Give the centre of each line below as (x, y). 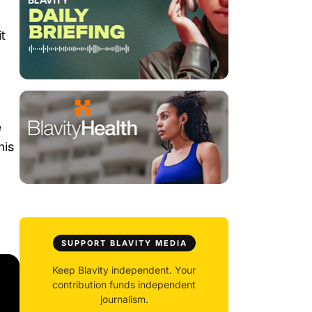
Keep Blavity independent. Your (124, 270)
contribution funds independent (124, 285)
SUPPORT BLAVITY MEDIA (124, 243)
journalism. (124, 299)
